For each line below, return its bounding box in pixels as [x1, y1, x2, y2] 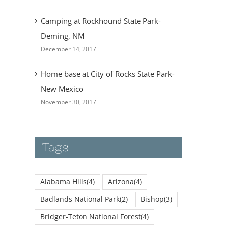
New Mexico [40, 84, 83, 94]
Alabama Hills [40, 177, 87, 187]
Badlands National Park [40, 195, 120, 204]
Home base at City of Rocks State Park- [40, 69, 175, 79]
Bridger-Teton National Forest [40, 212, 141, 222]
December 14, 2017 [40, 45, 96, 54]
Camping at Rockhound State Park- [40, 16, 161, 26]
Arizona [107, 177, 134, 187]
